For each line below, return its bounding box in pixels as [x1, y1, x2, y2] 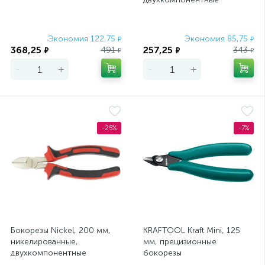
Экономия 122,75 [48, 34, 118, 44]
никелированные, [11, 237, 78, 247]
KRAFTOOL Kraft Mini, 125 [143, 225, 240, 235]
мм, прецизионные [143, 237, 216, 247]
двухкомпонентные [11, 248, 86, 258]
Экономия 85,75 [185, 34, 250, 44]
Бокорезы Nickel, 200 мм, [11, 225, 111, 235]
